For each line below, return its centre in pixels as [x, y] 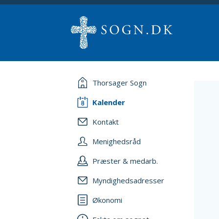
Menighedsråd [117, 141]
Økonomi [107, 200]
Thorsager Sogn [120, 83]
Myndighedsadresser [128, 180]
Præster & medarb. [125, 161]
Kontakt [106, 122]
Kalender [109, 102]
